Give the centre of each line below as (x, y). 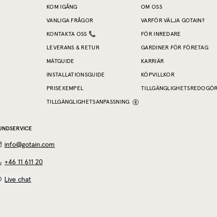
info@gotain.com (30, 145)
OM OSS (152, 7)
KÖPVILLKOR (158, 75)
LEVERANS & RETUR (73, 48)
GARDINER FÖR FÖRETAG (175, 48)
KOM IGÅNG (62, 7)
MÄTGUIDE (61, 61)
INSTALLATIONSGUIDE (76, 75)
